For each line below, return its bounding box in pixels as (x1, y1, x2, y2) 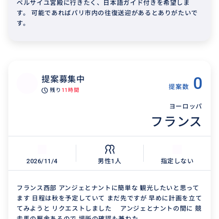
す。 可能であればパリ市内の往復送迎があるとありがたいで (17, 9, 198, 17)
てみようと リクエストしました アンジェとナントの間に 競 (17, 205, 202, 213)
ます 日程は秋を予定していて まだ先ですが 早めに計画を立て (17, 195, 202, 202)
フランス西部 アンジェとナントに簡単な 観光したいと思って (17, 184, 199, 192)
